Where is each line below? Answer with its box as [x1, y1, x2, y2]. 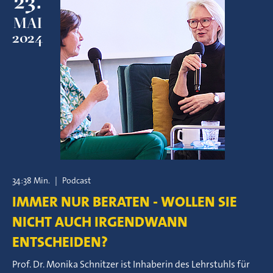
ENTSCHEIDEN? [12, 232, 108, 252]
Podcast [62, 175, 91, 186]
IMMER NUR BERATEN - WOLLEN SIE [12, 192, 237, 211]
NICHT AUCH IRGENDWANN [12, 212, 188, 232]
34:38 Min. [12, 175, 50, 186]
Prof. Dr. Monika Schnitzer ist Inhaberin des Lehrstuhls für [12, 258, 250, 271]
